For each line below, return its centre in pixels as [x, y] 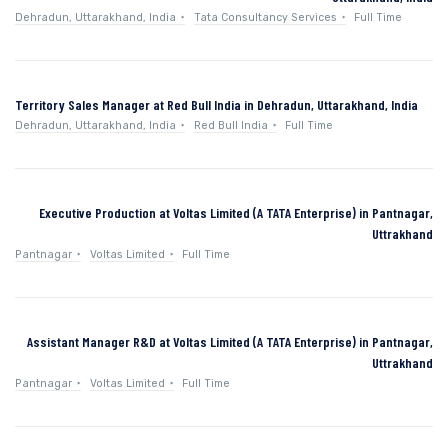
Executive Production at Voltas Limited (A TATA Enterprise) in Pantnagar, [236, 212]
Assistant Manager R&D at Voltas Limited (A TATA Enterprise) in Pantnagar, [230, 341]
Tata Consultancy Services [265, 17]
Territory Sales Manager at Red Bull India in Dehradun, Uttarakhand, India [216, 104]
